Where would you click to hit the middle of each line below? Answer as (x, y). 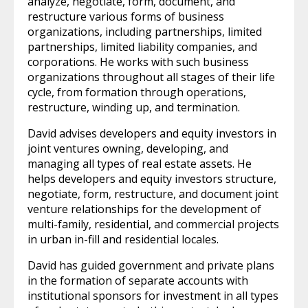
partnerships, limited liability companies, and (142, 47)
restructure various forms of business (126, 16)
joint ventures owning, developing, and (128, 148)
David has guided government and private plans (151, 265)
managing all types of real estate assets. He (140, 164)
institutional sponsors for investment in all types (153, 296)
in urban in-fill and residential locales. (123, 239)
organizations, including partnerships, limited (145, 32)
